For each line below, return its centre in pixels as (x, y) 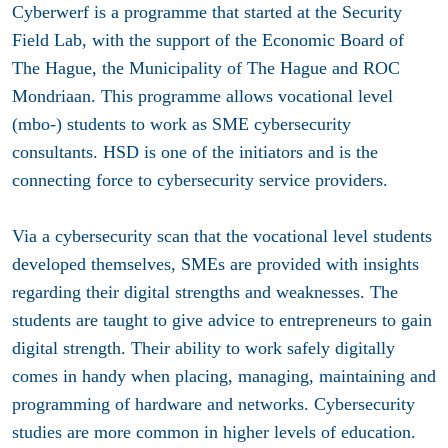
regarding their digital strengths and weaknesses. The (205, 292)
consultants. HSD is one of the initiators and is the (195, 152)
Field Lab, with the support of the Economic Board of (208, 40)
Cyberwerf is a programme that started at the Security (207, 12)
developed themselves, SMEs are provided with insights (215, 264)
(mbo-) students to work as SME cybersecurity (181, 124)
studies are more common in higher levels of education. (214, 432)
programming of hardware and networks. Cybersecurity (213, 404)
